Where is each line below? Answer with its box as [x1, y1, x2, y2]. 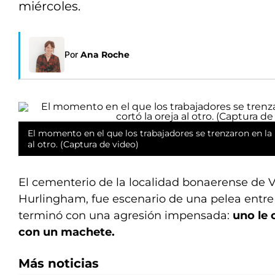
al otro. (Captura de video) [28, 139, 139, 150]
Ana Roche [80, 49, 130, 60]
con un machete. [18, 225, 115, 239]
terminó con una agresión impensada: [18, 209, 233, 222]
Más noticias [18, 256, 99, 271]
